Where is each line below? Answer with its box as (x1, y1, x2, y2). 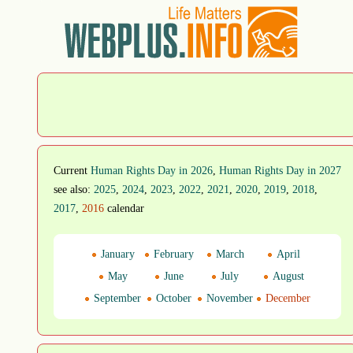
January (97, 248, 135, 260)
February (150, 248, 194, 260)
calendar (104, 203, 144, 214)
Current (54, 165, 91, 176)
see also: (54, 184, 94, 195)
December (266, 292, 310, 304)
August (269, 270, 304, 282)
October (153, 292, 191, 304)
